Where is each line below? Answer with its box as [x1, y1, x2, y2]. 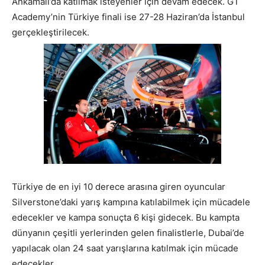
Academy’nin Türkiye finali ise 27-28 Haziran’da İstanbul [12, 11, 245, 22]
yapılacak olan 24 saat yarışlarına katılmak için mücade [12, 242, 238, 254]
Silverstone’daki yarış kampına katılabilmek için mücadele [12, 196, 250, 208]
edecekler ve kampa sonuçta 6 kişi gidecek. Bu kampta [12, 211, 240, 223]
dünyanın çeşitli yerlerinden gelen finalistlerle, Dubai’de [12, 227, 244, 238]
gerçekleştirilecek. [12, 26, 89, 38]
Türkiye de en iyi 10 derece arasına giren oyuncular [12, 180, 225, 192]
